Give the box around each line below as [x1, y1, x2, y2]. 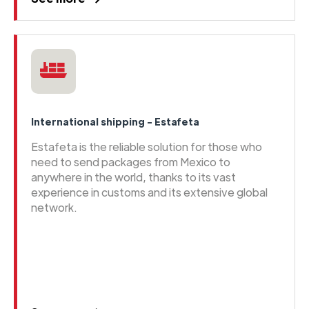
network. [31, 199, 77, 215]
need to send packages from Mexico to [31, 154, 230, 169]
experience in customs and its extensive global [31, 184, 268, 199]
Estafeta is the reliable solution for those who [31, 139, 262, 154]
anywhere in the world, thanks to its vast [31, 169, 236, 184]
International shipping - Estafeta [31, 114, 199, 128]
